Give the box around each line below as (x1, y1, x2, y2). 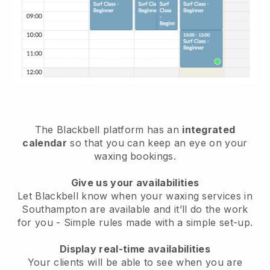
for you (17, 216, 57, 228)
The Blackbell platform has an (34, 123, 183, 136)
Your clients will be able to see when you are (27, 256, 243, 268)
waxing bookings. (93, 149, 177, 162)
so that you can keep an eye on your (67, 136, 248, 149)
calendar (22, 136, 67, 149)
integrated (182, 123, 236, 136)
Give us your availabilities (71, 176, 199, 189)
